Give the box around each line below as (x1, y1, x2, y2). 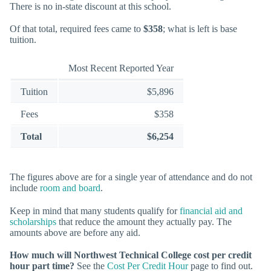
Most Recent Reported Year (68, 63, 174, 74)
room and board (40, 183, 100, 194)
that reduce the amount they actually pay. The (56, 216, 232, 227)
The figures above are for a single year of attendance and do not (10, 172, 252, 183)
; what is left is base (163, 23, 237, 34)
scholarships (10, 216, 56, 227)
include (10, 183, 40, 194)
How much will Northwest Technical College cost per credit (10, 249, 252, 260)
